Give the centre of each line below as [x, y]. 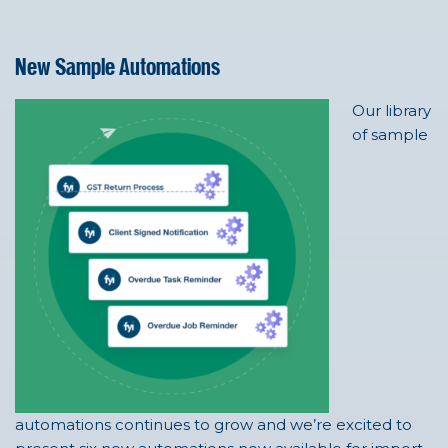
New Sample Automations [117, 68]
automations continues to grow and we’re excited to [213, 425]
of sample [389, 134]
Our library [391, 110]
